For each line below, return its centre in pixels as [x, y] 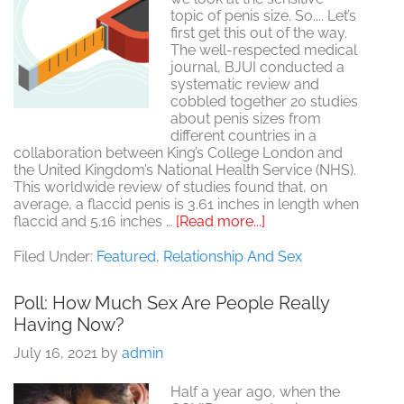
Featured [126, 257]
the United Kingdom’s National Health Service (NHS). [185, 170]
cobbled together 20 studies [264, 102]
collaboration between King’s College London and [178, 153]
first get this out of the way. [259, 33]
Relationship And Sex [233, 257]
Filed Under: [55, 257]
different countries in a [243, 136]
